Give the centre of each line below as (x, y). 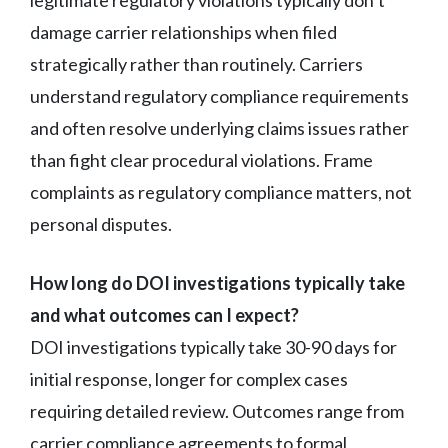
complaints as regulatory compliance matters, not (221, 191)
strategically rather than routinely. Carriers (196, 63)
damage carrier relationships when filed (183, 31)
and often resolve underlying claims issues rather (219, 127)
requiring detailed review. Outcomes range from (217, 410)
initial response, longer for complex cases (189, 378)
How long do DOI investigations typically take (217, 282)
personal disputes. (101, 223)
